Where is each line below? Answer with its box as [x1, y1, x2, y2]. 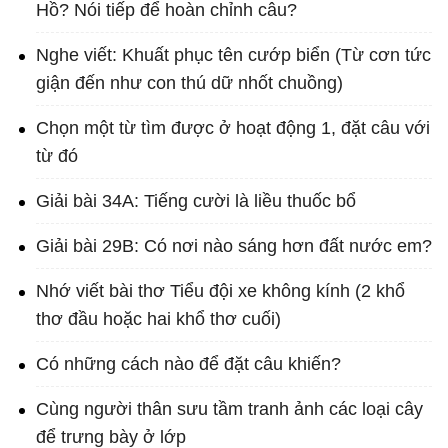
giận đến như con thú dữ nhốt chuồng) [36, 73, 343, 94]
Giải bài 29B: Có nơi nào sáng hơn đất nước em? [36, 236, 432, 257]
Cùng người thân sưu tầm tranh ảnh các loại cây [36, 399, 423, 420]
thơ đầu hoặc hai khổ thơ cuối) [36, 309, 281, 330]
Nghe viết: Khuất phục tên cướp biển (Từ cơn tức [36, 45, 431, 66]
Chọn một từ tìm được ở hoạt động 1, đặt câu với [36, 118, 430, 139]
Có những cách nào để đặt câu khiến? [36, 354, 341, 375]
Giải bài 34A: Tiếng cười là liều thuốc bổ [36, 191, 356, 212]
